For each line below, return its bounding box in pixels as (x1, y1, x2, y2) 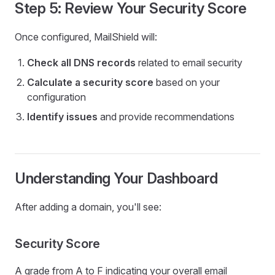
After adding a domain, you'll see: (15, 201, 161, 213)
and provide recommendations (98, 110, 234, 123)
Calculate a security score (27, 76, 153, 88)
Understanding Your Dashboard (15, 169, 218, 187)
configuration (27, 91, 86, 103)
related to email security (136, 56, 242, 69)
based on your (153, 76, 220, 88)
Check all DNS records (27, 56, 136, 69)
